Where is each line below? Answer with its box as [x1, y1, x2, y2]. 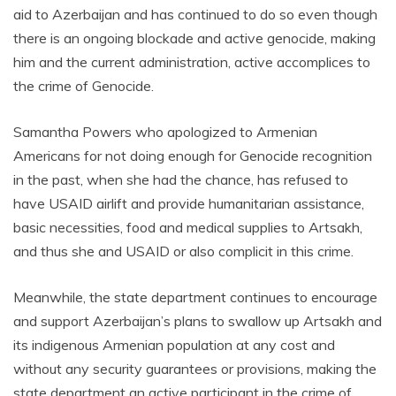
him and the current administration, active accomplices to [13, 52, 370, 71]
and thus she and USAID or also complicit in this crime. [13, 241, 354, 260]
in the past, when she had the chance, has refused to [13, 170, 348, 188]
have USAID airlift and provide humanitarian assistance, [13, 194, 364, 212]
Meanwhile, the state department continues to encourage [13, 287, 377, 306]
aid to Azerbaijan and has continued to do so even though [13, 4, 377, 23]
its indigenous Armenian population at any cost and [13, 335, 335, 354]
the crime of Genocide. [13, 76, 154, 95]
